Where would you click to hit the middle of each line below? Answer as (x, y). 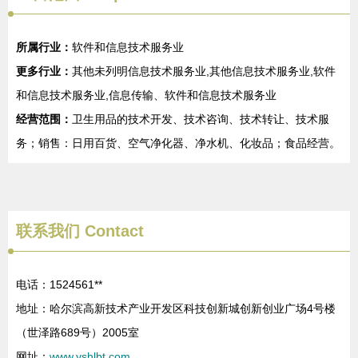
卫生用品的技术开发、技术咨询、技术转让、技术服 (201, 119)
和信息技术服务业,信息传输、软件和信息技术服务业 (146, 95)
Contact (112, 231)
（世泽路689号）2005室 (78, 332)
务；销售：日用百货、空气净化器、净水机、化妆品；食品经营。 (178, 143)
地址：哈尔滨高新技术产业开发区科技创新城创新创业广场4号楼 (176, 308)
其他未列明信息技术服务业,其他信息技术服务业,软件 (204, 71)
